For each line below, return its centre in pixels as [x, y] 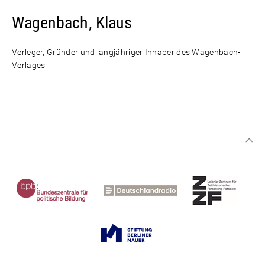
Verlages [29, 65]
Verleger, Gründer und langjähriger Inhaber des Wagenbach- [126, 52]
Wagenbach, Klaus [72, 23]
